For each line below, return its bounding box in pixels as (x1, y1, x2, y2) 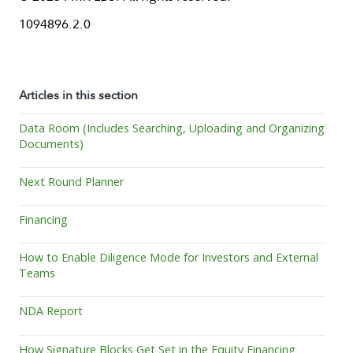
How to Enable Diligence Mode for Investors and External (19, 250, 318, 266)
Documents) (19, 136, 84, 151)
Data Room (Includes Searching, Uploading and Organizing (19, 120, 325, 136)
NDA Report (19, 303, 83, 319)
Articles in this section (19, 86, 138, 102)
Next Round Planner (19, 173, 124, 189)
